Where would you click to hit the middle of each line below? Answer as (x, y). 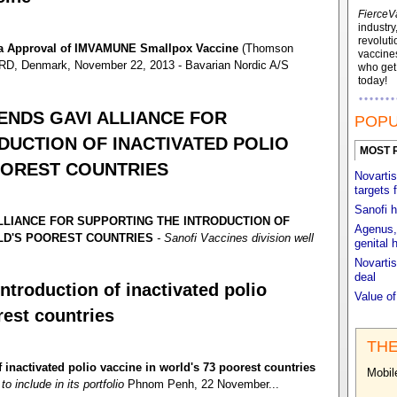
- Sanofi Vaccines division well (235, 237)
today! (372, 81)
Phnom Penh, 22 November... (201, 385)
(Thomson (265, 49)
